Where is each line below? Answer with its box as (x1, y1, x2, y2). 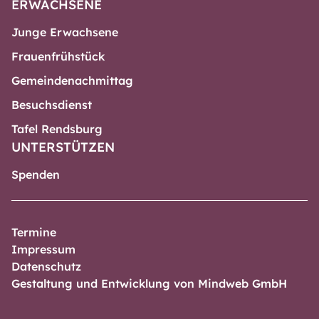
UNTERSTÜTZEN (11, 138, 115, 155)
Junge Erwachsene (11, 24, 118, 39)
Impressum (11, 241, 75, 256)
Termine (11, 224, 56, 239)
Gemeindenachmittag (11, 73, 133, 88)
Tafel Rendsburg (11, 121, 103, 136)
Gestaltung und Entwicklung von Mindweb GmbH (11, 276, 287, 291)
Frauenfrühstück (11, 48, 105, 63)
